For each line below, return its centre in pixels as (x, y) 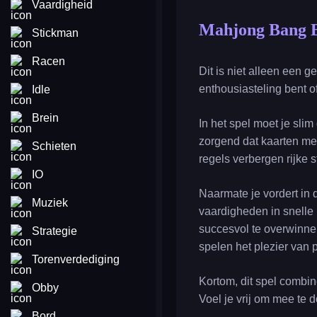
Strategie (54, 231)
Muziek (50, 203)
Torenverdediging (76, 259)
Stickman (55, 33)
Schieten (54, 146)
